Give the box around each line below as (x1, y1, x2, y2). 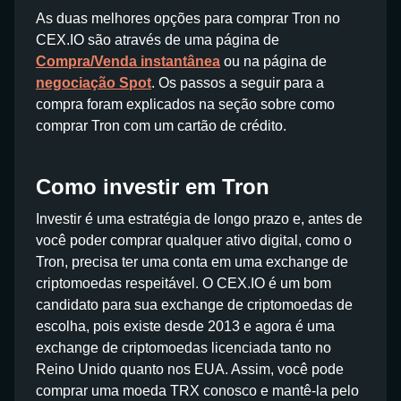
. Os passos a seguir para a (151, 75, 324, 90)
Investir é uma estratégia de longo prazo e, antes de (36, 211, 363, 226)
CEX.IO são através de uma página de (36, 32, 279, 47)
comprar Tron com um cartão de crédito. (36, 118, 286, 133)
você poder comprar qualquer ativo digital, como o (36, 233, 352, 248)
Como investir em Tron (36, 175, 269, 199)
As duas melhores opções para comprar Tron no (36, 11, 340, 26)
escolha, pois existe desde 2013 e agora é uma (36, 319, 335, 334)
